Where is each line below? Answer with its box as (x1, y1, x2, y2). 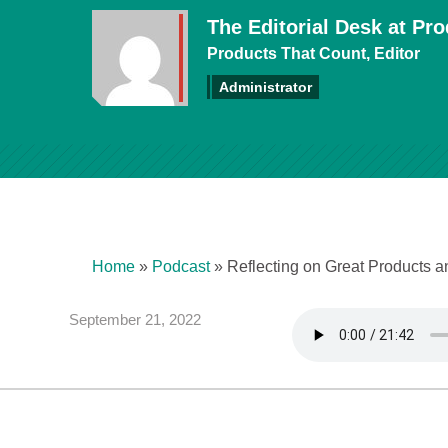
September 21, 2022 (68, 311, 201, 328)
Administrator (219, 79, 312, 95)
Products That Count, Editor (207, 45, 420, 62)
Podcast (152, 258, 210, 275)
